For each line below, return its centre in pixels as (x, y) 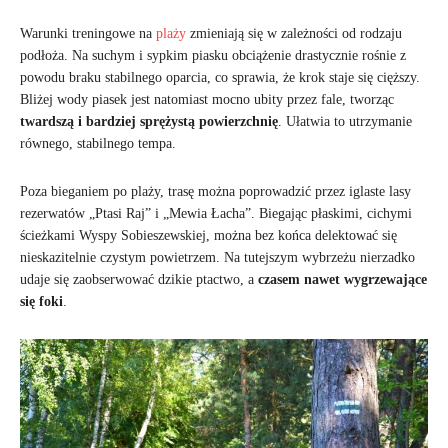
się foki (41, 301)
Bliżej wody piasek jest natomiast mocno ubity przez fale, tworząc (207, 99)
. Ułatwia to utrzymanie (345, 121)
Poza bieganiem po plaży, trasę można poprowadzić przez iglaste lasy (215, 191)
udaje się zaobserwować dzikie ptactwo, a (139, 279)
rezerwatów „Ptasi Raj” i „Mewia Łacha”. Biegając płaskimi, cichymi (216, 213)
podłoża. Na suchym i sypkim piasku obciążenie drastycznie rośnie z (213, 55)
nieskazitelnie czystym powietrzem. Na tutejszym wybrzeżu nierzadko (217, 257)
